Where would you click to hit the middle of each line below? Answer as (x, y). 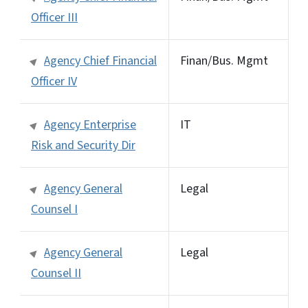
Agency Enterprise (90, 124)
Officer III (54, 17)
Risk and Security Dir (83, 145)
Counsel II (56, 273)
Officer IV (54, 81)
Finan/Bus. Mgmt (224, 60)
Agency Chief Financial (100, 60)
